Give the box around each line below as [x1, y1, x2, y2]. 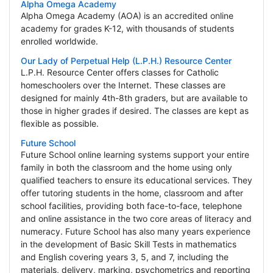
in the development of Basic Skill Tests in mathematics [20, 239, 236, 250]
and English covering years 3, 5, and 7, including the [20, 252, 229, 263]
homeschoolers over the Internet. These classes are [20, 80, 225, 91]
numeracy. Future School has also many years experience [20, 226, 250, 237]
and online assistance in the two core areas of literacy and [20, 213, 252, 224]
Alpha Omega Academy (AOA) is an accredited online [20, 10, 233, 21]
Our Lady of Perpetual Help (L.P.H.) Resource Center [20, 55, 232, 66]
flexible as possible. [20, 118, 99, 129]
